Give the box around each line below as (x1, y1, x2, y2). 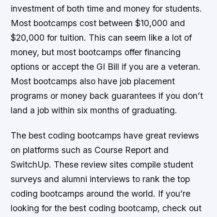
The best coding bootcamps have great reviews (11, 130, 200, 140)
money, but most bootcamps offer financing (11, 47, 181, 58)
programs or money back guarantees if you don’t (11, 91, 203, 101)
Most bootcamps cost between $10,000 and (11, 18, 186, 29)
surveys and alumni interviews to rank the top (11, 173, 190, 184)
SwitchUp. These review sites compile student (11, 159, 194, 170)
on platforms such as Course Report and (11, 144, 169, 155)
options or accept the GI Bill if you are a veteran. (11, 62, 201, 72)
